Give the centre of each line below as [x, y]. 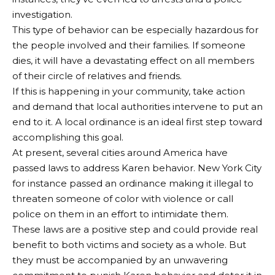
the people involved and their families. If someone [129, 45]
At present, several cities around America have [120, 153]
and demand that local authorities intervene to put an [137, 107]
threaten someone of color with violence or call [123, 199]
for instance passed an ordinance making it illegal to [133, 184]
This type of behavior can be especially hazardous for [135, 30]
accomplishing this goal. [68, 137]
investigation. [42, 15]
